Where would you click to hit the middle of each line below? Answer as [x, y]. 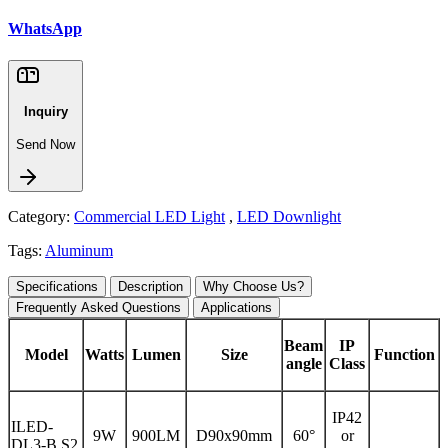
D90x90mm [234, 436]
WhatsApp [45, 29]
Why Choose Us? [253, 287]
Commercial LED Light [149, 217]
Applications [236, 308]
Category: [39, 217]
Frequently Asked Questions [98, 308]
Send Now [45, 145]
